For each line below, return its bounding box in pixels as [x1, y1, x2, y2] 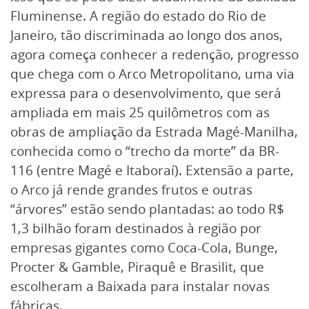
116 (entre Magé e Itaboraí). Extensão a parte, [10, 161, 294, 179]
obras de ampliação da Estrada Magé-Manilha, [10, 122, 298, 141]
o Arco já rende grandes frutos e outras [10, 180, 252, 199]
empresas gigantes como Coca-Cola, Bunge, [10, 238, 278, 257]
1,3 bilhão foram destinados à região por [10, 219, 261, 237]
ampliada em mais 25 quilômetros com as [10, 103, 270, 121]
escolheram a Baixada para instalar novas [10, 277, 270, 295]
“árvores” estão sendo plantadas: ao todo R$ [10, 199, 284, 218]
